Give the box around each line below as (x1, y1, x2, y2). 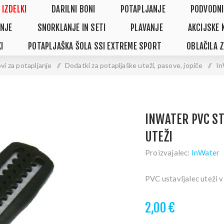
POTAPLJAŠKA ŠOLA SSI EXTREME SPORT (28, 41, 162, 51)
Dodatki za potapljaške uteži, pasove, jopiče (64, 61, 203, 69)
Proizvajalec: (145, 148, 190, 157)
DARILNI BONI (51, 4, 95, 14)
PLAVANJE (130, 22, 163, 33)
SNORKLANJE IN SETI (37, 22, 106, 33)
